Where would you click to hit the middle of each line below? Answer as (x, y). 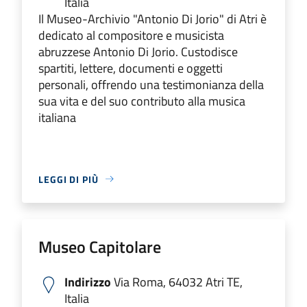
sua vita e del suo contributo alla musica (142, 101)
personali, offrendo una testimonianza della (151, 84)
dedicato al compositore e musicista (131, 35)
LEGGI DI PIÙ (69, 179)
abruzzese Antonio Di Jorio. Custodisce (138, 51)
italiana (57, 117)
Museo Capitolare (100, 246)
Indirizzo (88, 282)
